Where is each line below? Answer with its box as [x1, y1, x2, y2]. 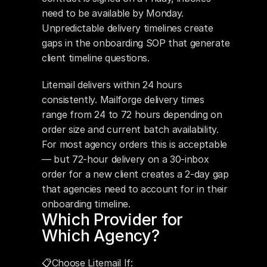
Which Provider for [42, 210, 184, 229]
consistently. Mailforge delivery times [42, 94, 204, 105]
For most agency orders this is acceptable [42, 138, 227, 150]
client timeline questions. [42, 52, 150, 64]
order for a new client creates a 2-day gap [42, 168, 229, 180]
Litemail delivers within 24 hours [42, 79, 182, 91]
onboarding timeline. [42, 198, 131, 210]
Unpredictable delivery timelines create [42, 22, 213, 34]
